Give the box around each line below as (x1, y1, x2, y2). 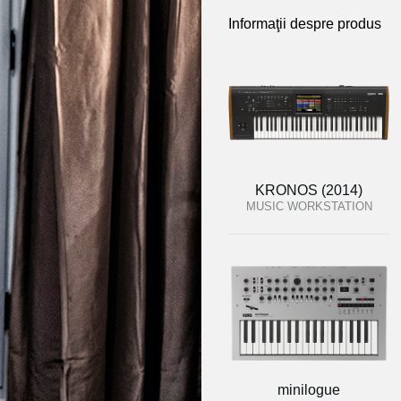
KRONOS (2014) (255, 183, 363, 198)
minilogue (277, 382, 340, 397)
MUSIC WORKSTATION (245, 200, 372, 213)
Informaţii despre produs (228, 16, 381, 31)
